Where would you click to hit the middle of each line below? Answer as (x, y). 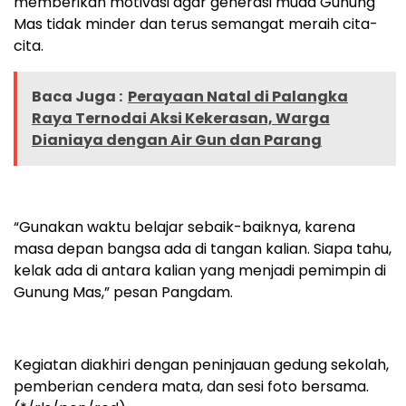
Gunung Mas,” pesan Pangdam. (123, 293)
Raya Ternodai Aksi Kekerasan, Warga (181, 119)
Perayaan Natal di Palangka (238, 97)
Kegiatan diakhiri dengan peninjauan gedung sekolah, (201, 365)
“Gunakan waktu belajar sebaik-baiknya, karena (184, 227)
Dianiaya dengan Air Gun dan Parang (177, 140)
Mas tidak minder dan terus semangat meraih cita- (196, 24)
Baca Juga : (77, 97)
